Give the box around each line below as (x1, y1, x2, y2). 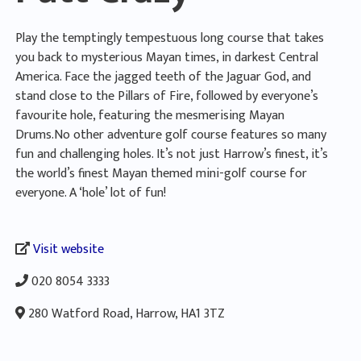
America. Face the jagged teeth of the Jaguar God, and (15, 66, 312, 89)
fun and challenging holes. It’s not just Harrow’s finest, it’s (15, 143, 329, 166)
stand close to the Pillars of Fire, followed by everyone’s (15, 85, 319, 108)
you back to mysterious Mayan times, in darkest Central (15, 47, 319, 69)
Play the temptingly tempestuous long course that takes (15, 27, 325, 50)
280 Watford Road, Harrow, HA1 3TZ (25, 303, 226, 326)
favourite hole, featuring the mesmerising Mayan (15, 105, 285, 127)
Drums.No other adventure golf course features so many (15, 124, 327, 147)
